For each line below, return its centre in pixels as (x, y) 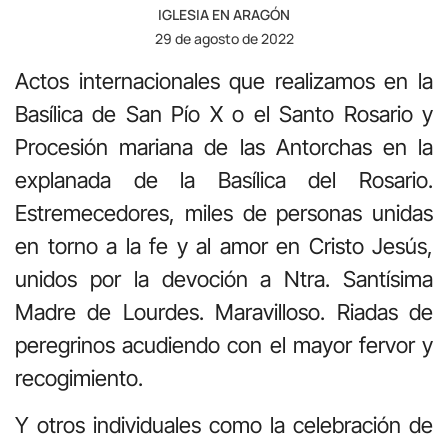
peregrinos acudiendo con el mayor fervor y (224, 344)
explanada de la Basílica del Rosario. (224, 179)
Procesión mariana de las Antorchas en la (224, 146)
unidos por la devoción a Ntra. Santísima (224, 278)
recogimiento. (79, 377)
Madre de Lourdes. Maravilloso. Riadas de (224, 311)
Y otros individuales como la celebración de (224, 425)
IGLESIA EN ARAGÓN (224, 14)
